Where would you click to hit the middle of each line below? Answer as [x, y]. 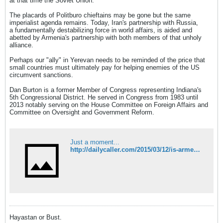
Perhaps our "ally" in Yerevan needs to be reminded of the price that [107, 60]
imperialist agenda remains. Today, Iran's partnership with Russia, [104, 23]
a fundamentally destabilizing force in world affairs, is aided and [101, 30]
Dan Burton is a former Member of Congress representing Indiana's [106, 90]
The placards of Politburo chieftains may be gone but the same [100, 15]
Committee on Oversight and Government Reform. [82, 112]
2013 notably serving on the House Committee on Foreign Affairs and [109, 105]
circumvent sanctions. [41, 75]
